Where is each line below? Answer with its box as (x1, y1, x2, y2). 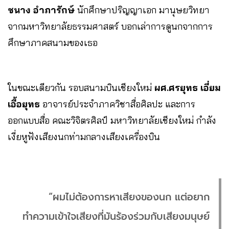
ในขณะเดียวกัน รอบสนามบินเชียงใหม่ (8, 82, 154, 94)
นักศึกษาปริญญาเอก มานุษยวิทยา (75, 4, 210, 16)
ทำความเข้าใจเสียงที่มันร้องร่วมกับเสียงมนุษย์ (22, 209, 210, 224)
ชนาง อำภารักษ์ (8, 4, 75, 16)
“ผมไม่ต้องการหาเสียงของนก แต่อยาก (49, 190, 210, 205)
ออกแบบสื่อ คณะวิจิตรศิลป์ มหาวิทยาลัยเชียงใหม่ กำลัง (8, 114, 216, 127)
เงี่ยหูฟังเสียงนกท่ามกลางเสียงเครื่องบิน (8, 131, 160, 143)
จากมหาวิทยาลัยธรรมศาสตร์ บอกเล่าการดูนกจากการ (8, 20, 213, 33)
